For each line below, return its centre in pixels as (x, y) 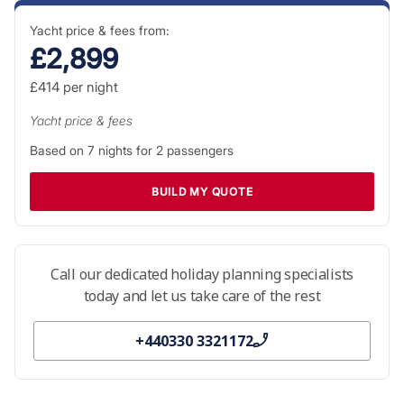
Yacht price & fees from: (99, 30)
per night (88, 87)
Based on (58, 150)
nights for (125, 150)
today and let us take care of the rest (202, 295)
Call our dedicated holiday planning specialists (202, 274)
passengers (198, 150)
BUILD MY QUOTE (202, 191)
